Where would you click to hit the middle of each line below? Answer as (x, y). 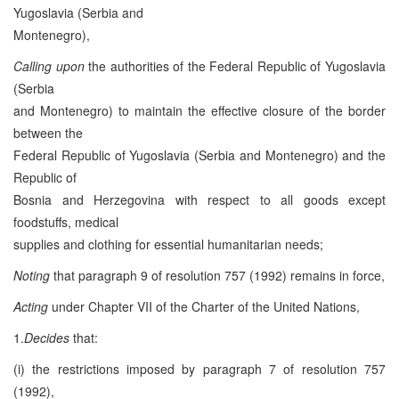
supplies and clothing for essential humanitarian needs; (168, 244)
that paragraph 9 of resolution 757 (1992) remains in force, (217, 275)
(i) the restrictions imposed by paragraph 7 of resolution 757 (199, 368)
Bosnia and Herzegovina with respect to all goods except (199, 199)
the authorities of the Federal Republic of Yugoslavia (235, 65)
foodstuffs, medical (66, 221)
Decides (47, 337)
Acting (31, 306)
